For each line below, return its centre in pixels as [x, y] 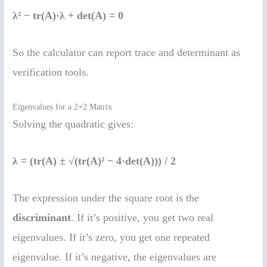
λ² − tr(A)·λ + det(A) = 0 [68, 16]
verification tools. [51, 72]
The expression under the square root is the [106, 198]
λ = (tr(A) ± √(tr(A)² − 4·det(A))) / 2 [94, 161]
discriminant [42, 217]
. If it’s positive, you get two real [142, 217]
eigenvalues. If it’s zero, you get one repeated [111, 237]
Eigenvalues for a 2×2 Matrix [63, 107]
